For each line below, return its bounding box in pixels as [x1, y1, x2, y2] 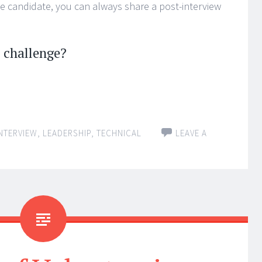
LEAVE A [175, 127, 207, 139]
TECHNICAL [96, 127, 142, 139]
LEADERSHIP [43, 127, 91, 139]
